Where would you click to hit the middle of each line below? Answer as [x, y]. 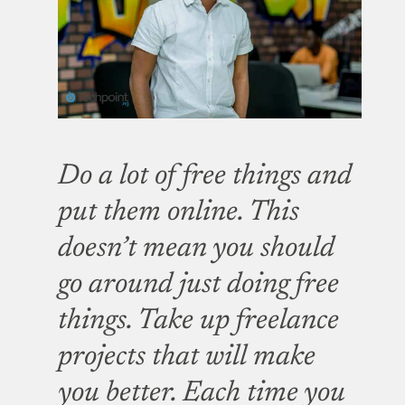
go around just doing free [198, 285]
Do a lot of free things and [205, 177]
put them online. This [179, 213]
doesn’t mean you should [196, 249]
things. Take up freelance [198, 321]
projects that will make [187, 358]
